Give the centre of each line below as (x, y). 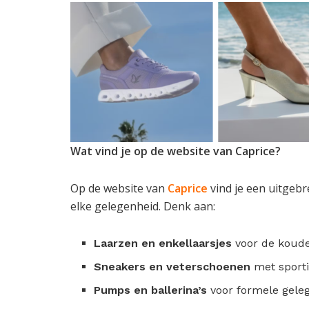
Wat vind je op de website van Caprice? (176, 151)
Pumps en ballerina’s (151, 290)
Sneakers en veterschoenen (172, 267)
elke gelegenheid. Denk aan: (143, 207)
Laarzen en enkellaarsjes (163, 243)
